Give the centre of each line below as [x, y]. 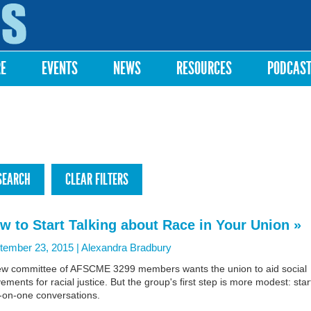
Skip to [137, 7]
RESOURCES [204, 68]
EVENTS [60, 68]
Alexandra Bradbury [126, 247]
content [138, 32]
